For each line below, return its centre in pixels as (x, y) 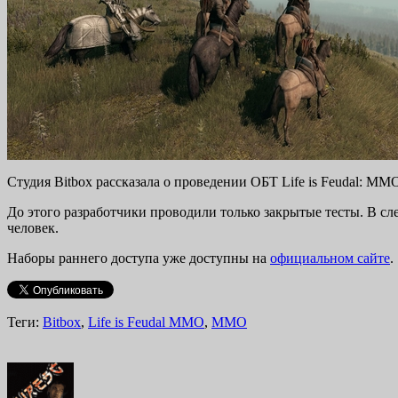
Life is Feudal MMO (146, 322)
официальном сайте (330, 259)
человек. (33, 228)
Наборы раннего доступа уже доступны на (139, 259)
